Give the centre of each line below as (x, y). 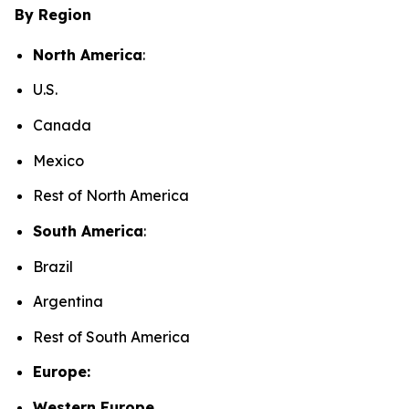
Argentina (71, 302)
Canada (65, 125)
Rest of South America (114, 336)
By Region (53, 14)
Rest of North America (114, 196)
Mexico (61, 160)
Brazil (56, 266)
